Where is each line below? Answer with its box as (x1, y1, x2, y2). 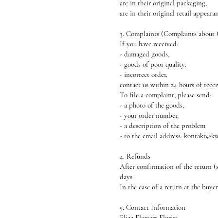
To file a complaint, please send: (120, 91, 211, 99)
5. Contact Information (120, 203, 185, 212)
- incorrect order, (120, 70, 167, 79)
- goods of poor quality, (120, 60, 186, 69)
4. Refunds (120, 152, 150, 161)
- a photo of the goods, (120, 101, 184, 109)
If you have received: (120, 39, 178, 48)
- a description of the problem (120, 121, 205, 130)
